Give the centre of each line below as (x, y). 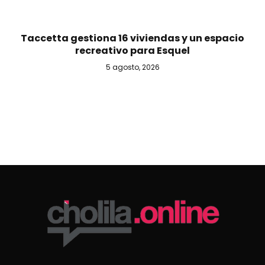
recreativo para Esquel (132, 50)
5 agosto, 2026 (132, 67)
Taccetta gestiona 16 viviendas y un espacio (132, 38)
